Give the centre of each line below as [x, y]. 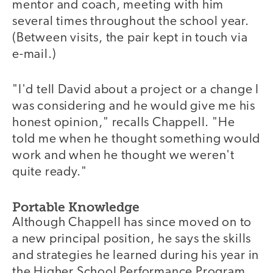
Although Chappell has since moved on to [132, 222]
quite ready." [50, 172]
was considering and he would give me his [134, 107]
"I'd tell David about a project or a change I [136, 90]
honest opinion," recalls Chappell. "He [124, 123]
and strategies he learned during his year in [136, 255]
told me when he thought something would [136, 140]
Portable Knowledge [76, 207]
